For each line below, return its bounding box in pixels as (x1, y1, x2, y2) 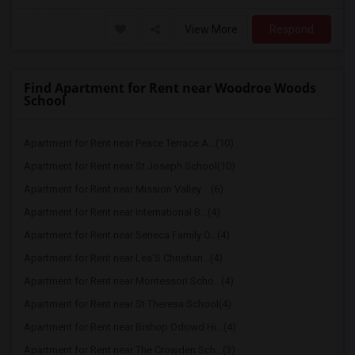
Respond (269, 23, 314, 36)
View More (185, 23, 238, 36)
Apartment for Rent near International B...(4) (24, 206, 220, 218)
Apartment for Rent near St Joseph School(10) (24, 160, 235, 172)
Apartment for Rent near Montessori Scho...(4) (24, 275, 234, 287)
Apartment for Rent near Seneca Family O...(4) (24, 229, 230, 241)
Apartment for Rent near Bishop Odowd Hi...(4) (24, 321, 236, 333)
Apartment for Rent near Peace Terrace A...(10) (24, 137, 234, 149)
